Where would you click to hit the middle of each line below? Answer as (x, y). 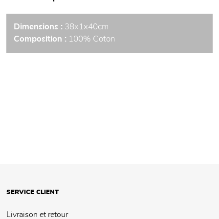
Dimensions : (38, 27)
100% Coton (91, 39)
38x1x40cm (86, 27)
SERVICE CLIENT (33, 193)
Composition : (40, 39)
